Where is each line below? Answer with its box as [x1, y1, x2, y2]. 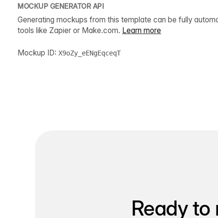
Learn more [122, 25, 161, 35]
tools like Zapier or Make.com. [18, 25, 122, 35]
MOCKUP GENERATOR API [18, 1, 104, 10]
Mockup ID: [18, 48, 58, 57]
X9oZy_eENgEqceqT [58, 49, 121, 57]
